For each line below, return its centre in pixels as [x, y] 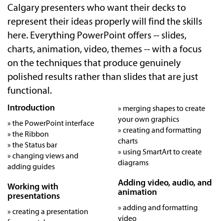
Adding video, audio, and [165, 183]
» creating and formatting [160, 130]
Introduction [31, 108]
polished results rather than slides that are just [103, 76]
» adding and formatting [158, 207]
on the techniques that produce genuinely [94, 63]
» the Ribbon [28, 134]
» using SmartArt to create [160, 152]
